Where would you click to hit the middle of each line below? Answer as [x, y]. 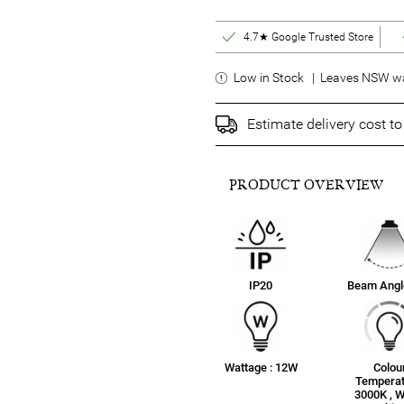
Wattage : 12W [261, 367]
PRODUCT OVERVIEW [306, 184]
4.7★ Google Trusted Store [309, 37]
